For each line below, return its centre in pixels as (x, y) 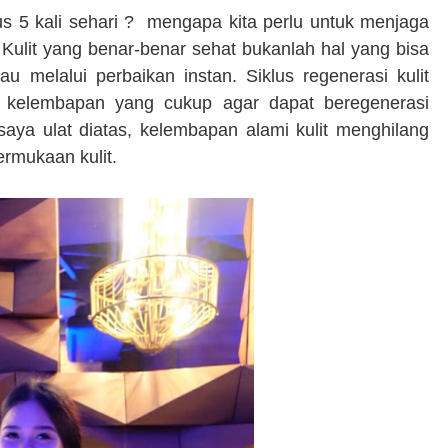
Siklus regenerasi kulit (337, 76)
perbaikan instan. (170, 76)
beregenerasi (376, 103)
